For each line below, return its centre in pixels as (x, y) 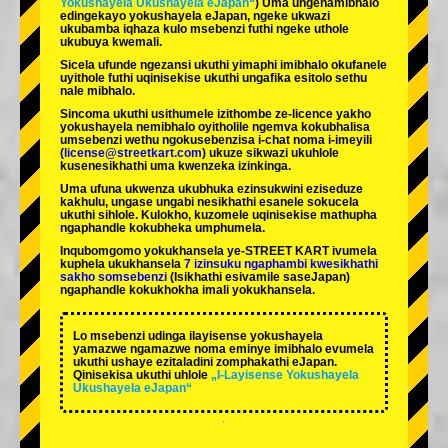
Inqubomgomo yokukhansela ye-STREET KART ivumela (218, 251)
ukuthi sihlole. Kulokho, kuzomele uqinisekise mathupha (218, 215)
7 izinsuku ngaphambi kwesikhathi (281, 264)
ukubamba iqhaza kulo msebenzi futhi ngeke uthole (204, 29)
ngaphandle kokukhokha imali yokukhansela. (187, 290)
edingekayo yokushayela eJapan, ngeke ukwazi (195, 16)
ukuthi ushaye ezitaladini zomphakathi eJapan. (205, 362)
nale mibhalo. (97, 91)
